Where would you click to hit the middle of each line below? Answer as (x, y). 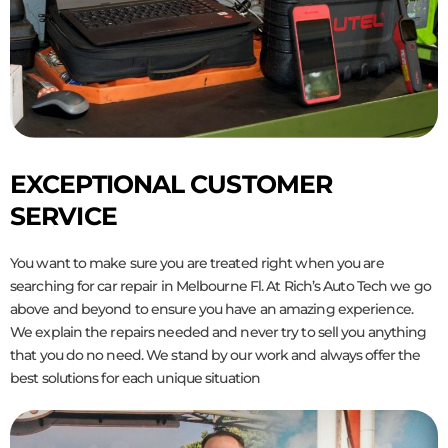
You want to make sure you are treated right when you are (197, 262)
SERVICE (63, 215)
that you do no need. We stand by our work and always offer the (215, 354)
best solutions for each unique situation (135, 377)
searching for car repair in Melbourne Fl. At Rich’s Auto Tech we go (220, 285)
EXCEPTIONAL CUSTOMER (171, 183)
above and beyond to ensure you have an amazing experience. (211, 308)
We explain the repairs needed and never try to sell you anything (218, 331)
